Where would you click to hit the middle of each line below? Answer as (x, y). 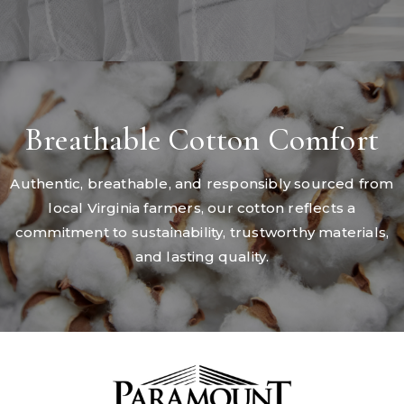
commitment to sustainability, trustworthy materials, (202, 233)
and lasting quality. (202, 257)
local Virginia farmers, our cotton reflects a (202, 208)
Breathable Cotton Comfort (202, 139)
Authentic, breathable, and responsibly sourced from (202, 184)
